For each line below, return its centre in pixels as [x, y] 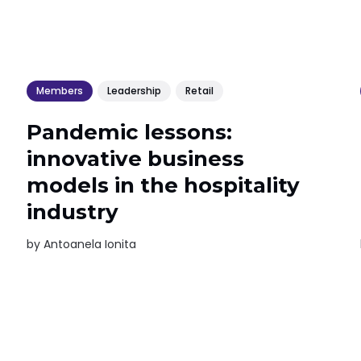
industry [73, 212]
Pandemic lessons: [130, 133]
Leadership [135, 91]
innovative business [136, 159]
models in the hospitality [164, 186]
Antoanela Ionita [90, 245]
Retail [200, 91]
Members [60, 91]
